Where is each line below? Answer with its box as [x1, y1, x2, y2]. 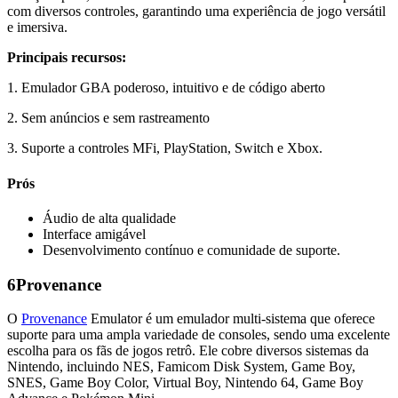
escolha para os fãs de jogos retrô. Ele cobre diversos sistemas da [7, 343, 369, 359]
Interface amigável [43, 226, 146, 242]
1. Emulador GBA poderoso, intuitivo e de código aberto [7, 80, 325, 96]
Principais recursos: [7, 50, 126, 66]
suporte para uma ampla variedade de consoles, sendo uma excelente [7, 327, 390, 343]
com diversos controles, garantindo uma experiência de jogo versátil [7, 4, 386, 20]
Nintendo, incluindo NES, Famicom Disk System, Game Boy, [7, 359, 355, 375]
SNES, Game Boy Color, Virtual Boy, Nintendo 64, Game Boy [7, 375, 363, 391]
